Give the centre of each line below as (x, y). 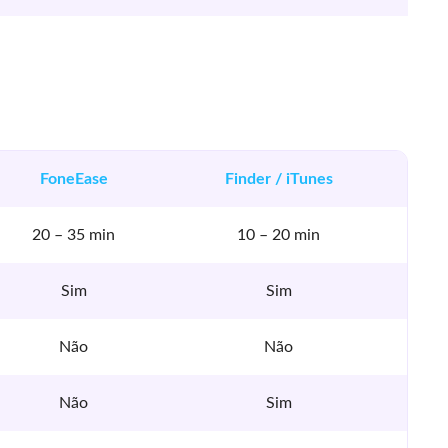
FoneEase (73, 179)
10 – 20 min (278, 235)
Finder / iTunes (278, 179)
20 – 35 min (73, 235)
